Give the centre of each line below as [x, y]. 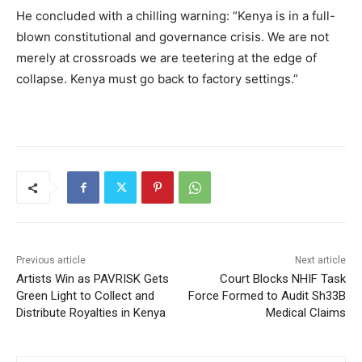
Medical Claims [305, 313]
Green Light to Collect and [85, 296]
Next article [320, 261]
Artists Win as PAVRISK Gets [93, 279]
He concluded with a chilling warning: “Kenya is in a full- [176, 16]
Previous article [51, 261]
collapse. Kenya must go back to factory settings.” [157, 79]
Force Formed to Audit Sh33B [267, 296]
